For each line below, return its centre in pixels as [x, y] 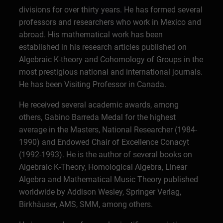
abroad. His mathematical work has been [91, 35]
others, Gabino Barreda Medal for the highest [98, 117]
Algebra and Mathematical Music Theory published [109, 179]
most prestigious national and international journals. [111, 72]
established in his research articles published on [103, 47]
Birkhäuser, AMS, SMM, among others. [86, 204]
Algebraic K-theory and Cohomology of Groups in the [111, 59]
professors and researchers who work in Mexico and [110, 22]
